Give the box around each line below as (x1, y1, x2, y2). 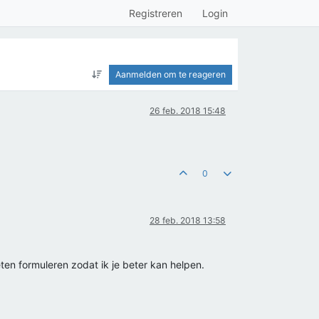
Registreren (129, 7, 182, 19)
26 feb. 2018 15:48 (150, 105, 226, 116)
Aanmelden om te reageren (115, 69, 226, 80)
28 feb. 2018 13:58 (150, 215, 226, 226)
